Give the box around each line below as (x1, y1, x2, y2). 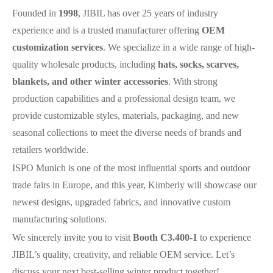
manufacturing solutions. (12, 214, 107, 224)
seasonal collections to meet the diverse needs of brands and (12, 127, 241, 138)
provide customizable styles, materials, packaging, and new (12, 110, 239, 121)
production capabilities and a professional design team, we (12, 93, 235, 104)
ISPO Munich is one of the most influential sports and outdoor (12, 163, 250, 173)
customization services (12, 42, 103, 52)
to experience (197, 232, 251, 243)
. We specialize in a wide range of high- (103, 42, 255, 52)
